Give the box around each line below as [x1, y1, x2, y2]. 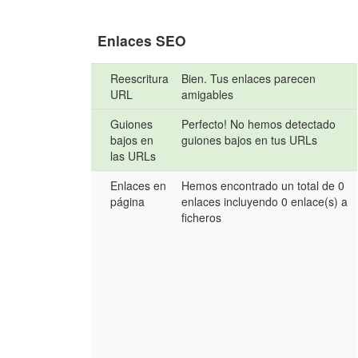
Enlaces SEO [97, 30, 187, 51]
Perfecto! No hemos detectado [181, 116, 336, 133]
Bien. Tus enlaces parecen [181, 70, 316, 87]
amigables [181, 86, 234, 103]
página [110, 193, 145, 210]
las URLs [110, 148, 157, 165]
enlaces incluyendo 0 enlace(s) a [181, 193, 348, 210]
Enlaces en [110, 177, 167, 194]
